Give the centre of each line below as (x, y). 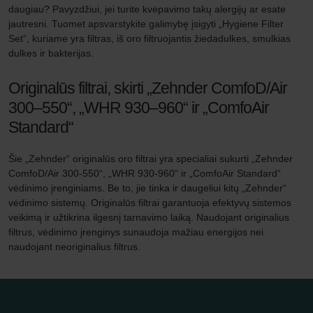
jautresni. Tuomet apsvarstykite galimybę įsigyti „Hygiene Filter (146, 23)
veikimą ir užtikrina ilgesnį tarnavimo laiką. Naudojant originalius (149, 217)
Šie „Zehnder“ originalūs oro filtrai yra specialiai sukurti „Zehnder (151, 158)
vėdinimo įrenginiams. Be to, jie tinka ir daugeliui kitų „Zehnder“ (147, 188)
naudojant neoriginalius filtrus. (74, 246)
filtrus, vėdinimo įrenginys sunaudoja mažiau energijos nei (136, 232)
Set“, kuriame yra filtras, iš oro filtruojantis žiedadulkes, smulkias (150, 38)
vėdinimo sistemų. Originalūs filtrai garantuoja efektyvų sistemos (150, 202)
